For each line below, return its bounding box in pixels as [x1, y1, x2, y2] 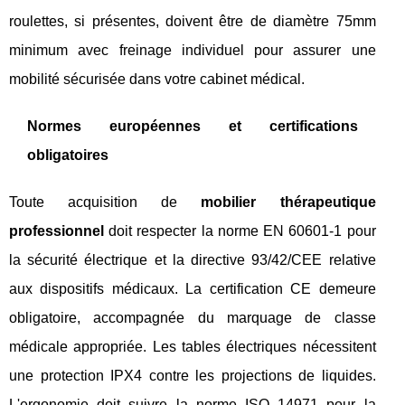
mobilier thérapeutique [201, 194, 376, 210]
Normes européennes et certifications [27, 118, 358, 134]
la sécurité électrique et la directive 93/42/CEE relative [9, 252, 376, 268]
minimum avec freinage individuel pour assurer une [9, 42, 376, 58]
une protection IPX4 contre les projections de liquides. [9, 368, 376, 383]
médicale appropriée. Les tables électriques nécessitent [9, 339, 376, 354]
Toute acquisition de [9, 194, 202, 210]
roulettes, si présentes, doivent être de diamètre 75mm [9, 14, 376, 29]
